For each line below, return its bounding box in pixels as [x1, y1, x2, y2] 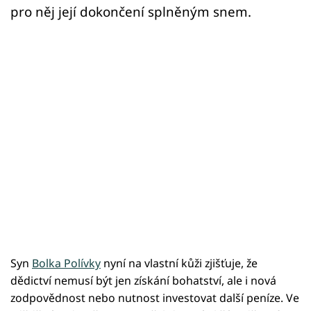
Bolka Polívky [32, 255, 101, 271]
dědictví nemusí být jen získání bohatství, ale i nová [10, 273, 276, 289]
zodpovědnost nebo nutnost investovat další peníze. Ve [10, 290, 299, 306]
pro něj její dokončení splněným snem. [10, 3, 251, 21]
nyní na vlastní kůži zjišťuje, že [101, 255, 258, 271]
